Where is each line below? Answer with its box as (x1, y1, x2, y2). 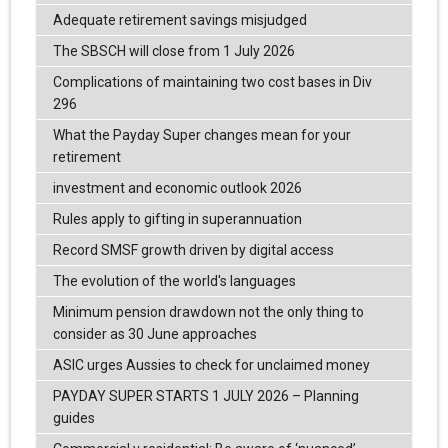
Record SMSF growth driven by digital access (52, 242, 334, 259)
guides (52, 410, 95, 427)
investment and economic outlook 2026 (52, 180, 302, 197)
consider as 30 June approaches (52, 326, 257, 343)
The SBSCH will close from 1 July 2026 (52, 43, 295, 60)
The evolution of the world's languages (52, 273, 296, 290)
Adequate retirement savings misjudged (52, 12, 307, 29)
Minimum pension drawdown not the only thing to (52, 304, 364, 321)
